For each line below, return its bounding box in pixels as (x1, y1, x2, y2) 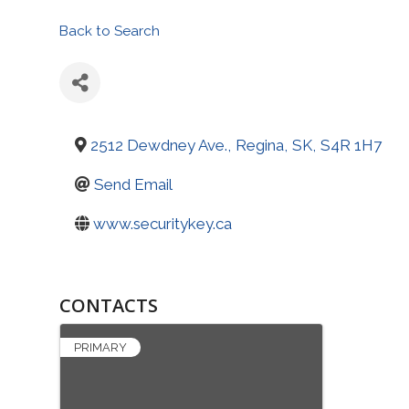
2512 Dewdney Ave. (90, 136, 227, 154)
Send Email (94, 175, 173, 194)
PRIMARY (74, 341, 127, 354)
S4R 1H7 (320, 136, 382, 154)
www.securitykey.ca (93, 215, 232, 233)
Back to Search (59, 23, 160, 39)
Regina (236, 136, 284, 154)
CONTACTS (59, 293, 158, 318)
